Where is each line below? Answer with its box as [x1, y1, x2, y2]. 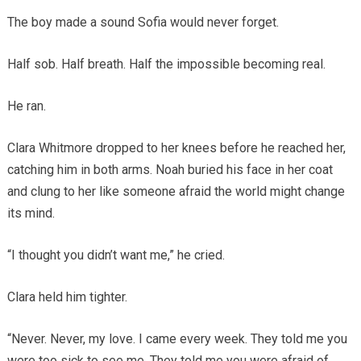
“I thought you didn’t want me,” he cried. [6, 247, 225, 263]
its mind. [6, 205, 55, 221]
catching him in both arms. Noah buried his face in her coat [6, 161, 333, 177]
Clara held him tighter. [6, 288, 127, 305]
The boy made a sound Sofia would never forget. [6, 14, 279, 30]
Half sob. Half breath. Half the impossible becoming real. [6, 56, 326, 72]
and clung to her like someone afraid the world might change [6, 183, 345, 199]
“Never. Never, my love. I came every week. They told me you [6, 330, 347, 346]
